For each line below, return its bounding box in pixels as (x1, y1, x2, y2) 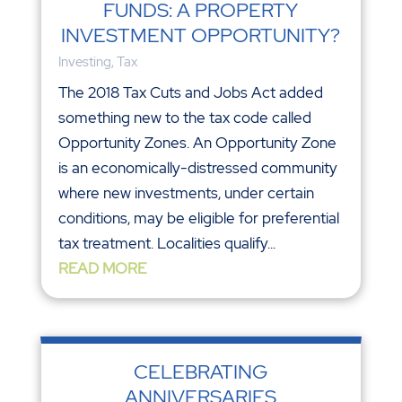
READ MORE (57, 258, 146, 279)
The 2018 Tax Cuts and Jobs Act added (57, 83, 323, 103)
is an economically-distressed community (57, 158, 337, 179)
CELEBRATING (134, 358, 268, 385)
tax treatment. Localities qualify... (57, 233, 275, 254)
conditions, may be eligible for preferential (57, 208, 339, 229)
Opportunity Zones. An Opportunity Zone (57, 133, 336, 153)
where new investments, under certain (57, 183, 314, 204)
